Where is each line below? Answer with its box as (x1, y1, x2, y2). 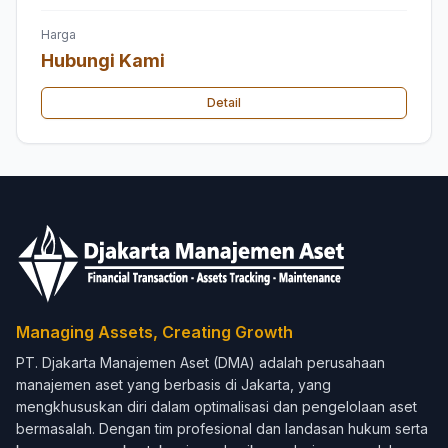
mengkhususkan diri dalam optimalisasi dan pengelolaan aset (16, 398, 417, 415)
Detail (207, 94, 241, 110)
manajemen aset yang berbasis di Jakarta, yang (16, 376, 331, 393)
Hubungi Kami (41, 49, 165, 71)
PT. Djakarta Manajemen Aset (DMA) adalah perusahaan (16, 354, 385, 371)
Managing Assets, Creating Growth (16, 322, 293, 342)
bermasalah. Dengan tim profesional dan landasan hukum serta (16, 420, 428, 437)
